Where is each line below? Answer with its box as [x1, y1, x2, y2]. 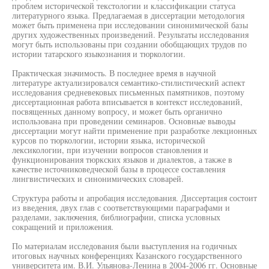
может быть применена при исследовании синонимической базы [12, 19, 248, 31]
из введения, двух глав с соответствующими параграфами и [12, 202, 230, 213]
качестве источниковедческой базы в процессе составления [12, 163, 225, 175]
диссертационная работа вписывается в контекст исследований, [12, 96, 243, 107]
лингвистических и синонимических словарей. [12, 173, 184, 184]
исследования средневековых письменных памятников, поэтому [12, 86, 244, 98]
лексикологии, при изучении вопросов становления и [12, 144, 208, 156]
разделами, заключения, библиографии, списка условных [12, 211, 220, 223]
